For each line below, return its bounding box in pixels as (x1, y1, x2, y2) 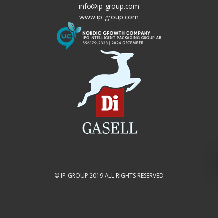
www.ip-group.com (79, 12, 139, 21)
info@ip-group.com (79, 1, 139, 11)
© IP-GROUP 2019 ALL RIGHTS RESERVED (54, 171, 163, 180)
